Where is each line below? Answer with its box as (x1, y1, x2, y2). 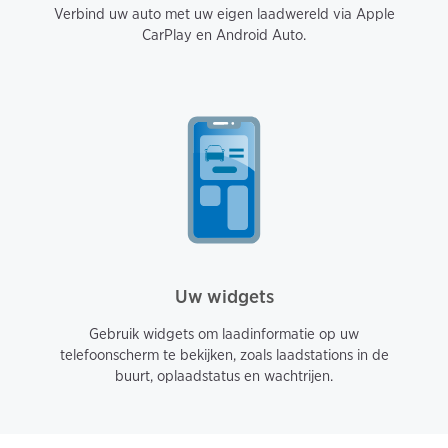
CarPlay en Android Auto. (142, 25, 306, 44)
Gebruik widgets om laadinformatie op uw (89, 325, 359, 343)
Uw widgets (174, 285, 274, 308)
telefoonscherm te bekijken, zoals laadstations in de (59, 346, 389, 364)
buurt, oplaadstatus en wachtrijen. (115, 367, 333, 385)
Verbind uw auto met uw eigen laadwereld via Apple (53, 4, 395, 23)
